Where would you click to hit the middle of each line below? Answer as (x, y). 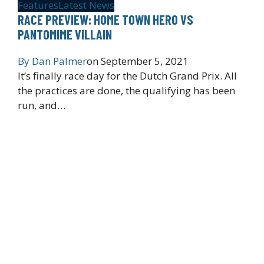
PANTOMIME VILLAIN (65, 34)
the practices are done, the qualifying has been (126, 90)
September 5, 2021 (145, 61)
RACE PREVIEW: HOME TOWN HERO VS (105, 19)
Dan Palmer (59, 61)
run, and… (42, 105)
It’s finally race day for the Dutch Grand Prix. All (127, 75)
